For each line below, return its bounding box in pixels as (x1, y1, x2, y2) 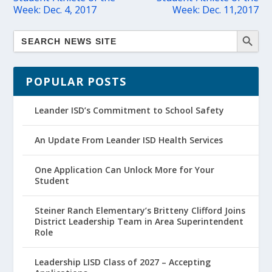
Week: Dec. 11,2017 (172, 2, 259, 16)
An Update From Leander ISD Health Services (35, 134, 223, 146)
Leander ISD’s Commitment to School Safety (35, 104, 225, 116)
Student (35, 174, 70, 186)
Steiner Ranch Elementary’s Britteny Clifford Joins (35, 204, 246, 216)
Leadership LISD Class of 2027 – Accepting (35, 256, 211, 268)
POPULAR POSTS (25, 73, 127, 89)
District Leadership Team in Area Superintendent (35, 215, 244, 227)
